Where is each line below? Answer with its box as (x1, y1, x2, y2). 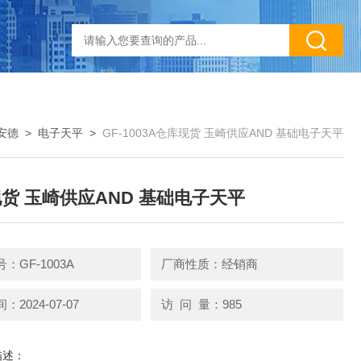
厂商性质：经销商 (160, 257, 258, 271)
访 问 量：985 (160, 297, 242, 311)
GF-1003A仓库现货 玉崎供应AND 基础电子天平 (102, 127, 343, 139)
